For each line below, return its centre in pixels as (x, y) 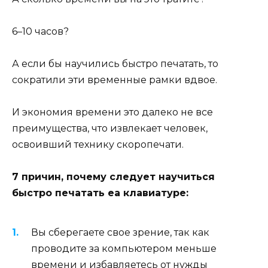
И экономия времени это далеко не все (112, 112)
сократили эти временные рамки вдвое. (115, 80)
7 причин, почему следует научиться (113, 177)
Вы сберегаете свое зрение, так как (120, 232)
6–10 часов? (40, 31)
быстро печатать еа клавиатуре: (100, 193)
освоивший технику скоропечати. (98, 145)
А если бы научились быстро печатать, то (115, 64)
